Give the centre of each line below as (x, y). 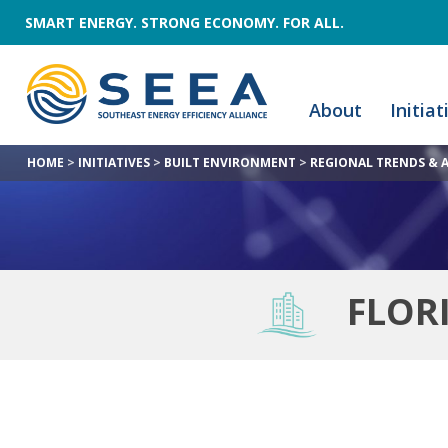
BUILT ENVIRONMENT (229, 162)
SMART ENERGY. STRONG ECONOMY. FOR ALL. (184, 22)
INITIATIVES (113, 162)
